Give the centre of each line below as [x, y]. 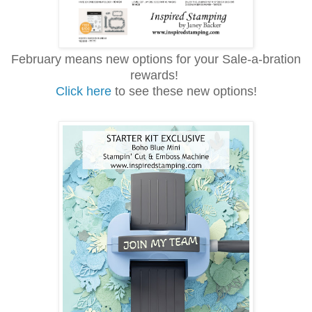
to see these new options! [186, 91]
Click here [85, 91]
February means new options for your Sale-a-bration [156, 59]
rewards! [156, 75]
